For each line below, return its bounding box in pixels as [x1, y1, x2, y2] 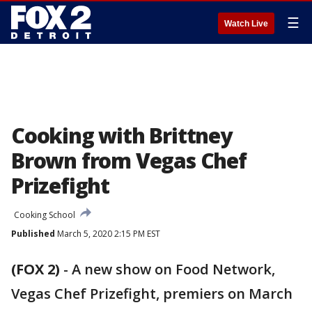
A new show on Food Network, [72, 260, 275, 279]
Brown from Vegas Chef [11, 146, 247, 175]
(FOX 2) [11, 260, 60, 279]
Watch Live [224, 19, 268, 29]
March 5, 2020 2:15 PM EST [55, 228, 160, 240]
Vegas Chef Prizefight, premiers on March [11, 284, 292, 303]
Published [11, 228, 55, 240]
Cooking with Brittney [11, 121, 232, 150]
